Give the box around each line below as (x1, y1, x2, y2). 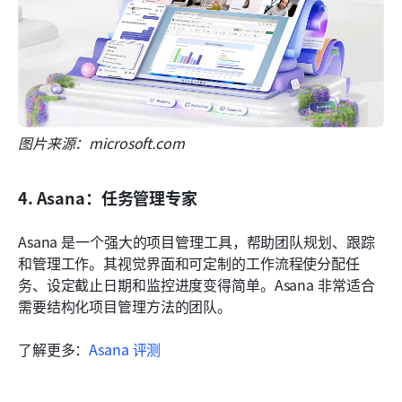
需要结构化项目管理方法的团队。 (18, 295, 232, 318)
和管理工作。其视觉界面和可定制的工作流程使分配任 (18, 252, 360, 275)
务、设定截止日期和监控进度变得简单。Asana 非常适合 (18, 274, 375, 296)
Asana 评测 (89, 338, 162, 361)
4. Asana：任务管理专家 (18, 186, 197, 210)
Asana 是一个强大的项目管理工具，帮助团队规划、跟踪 (18, 231, 375, 253)
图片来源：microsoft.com (18, 132, 185, 154)
